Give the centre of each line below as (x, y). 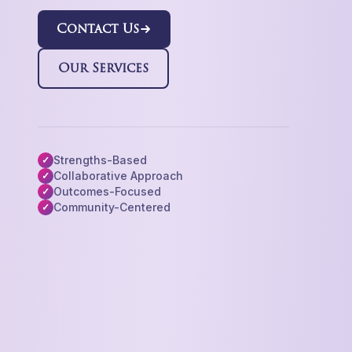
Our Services (103, 68)
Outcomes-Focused (107, 191)
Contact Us (97, 29)
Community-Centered (112, 207)
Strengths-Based (100, 160)
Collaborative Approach (118, 176)
